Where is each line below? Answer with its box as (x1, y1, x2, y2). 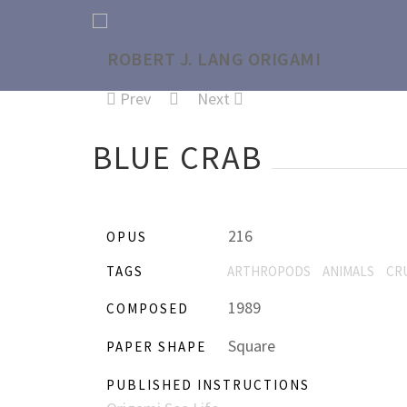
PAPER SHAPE (106, 338, 206, 355)
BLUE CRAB (93, 137, 263, 178)
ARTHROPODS (227, 263, 311, 280)
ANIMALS (323, 263, 374, 280)
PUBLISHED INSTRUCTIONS (106, 376, 310, 393)
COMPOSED (106, 300, 189, 317)
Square (224, 335, 275, 356)
